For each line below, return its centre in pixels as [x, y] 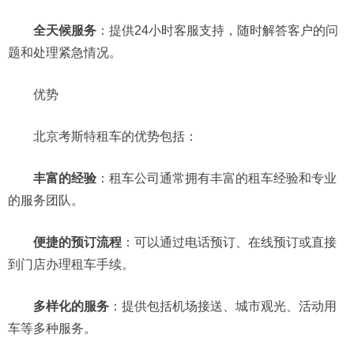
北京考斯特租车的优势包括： [103, 136]
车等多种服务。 [52, 328]
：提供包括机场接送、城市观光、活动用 [223, 306]
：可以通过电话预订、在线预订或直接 [229, 242]
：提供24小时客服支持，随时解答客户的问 [217, 30]
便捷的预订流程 [77, 242]
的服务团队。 [46, 200]
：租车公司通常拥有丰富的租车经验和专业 [217, 178]
